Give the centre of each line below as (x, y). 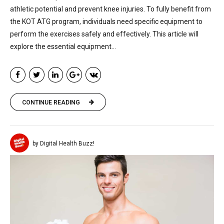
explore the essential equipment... (63, 47)
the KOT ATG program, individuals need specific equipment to (106, 22)
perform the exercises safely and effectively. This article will (104, 34)
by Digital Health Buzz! (63, 144)
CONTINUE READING (51, 102)
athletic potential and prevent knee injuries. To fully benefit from (110, 9)
